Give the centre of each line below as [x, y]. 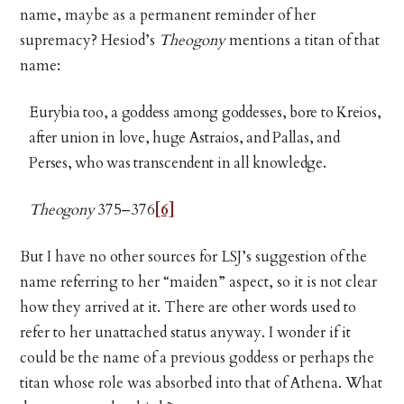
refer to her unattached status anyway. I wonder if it [186, 333]
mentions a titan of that [303, 41]
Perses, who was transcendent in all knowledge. [178, 164]
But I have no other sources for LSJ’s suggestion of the [194, 257]
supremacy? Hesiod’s [90, 41]
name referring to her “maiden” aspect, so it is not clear [199, 283]
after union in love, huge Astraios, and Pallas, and [184, 138]
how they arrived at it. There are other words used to [188, 308]
